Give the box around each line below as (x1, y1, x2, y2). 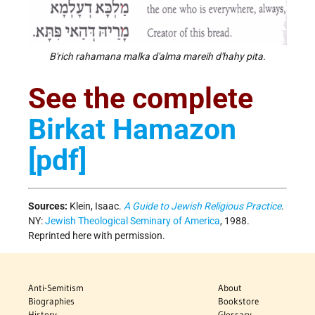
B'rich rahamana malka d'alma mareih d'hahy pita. (49, 51, 266, 63)
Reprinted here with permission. (28, 229, 165, 241)
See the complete (28, 82, 253, 116)
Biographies (28, 295, 75, 307)
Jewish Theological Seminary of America (45, 214, 220, 226)
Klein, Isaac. (70, 200, 124, 212)
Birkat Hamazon (28, 112, 236, 147)
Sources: (28, 200, 67, 212)
